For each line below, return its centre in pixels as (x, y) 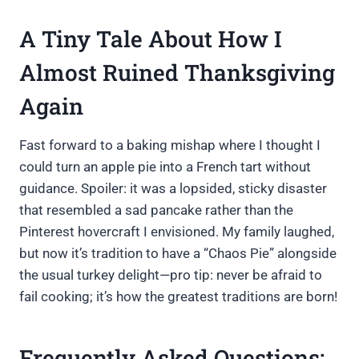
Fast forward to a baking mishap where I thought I (170, 145)
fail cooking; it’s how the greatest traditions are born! (178, 297)
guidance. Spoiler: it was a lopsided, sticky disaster (173, 189)
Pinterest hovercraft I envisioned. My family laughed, (177, 232)
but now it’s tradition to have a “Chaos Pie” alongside (178, 254)
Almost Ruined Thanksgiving (177, 73)
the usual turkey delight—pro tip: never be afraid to (171, 275)
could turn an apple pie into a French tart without (165, 167)
